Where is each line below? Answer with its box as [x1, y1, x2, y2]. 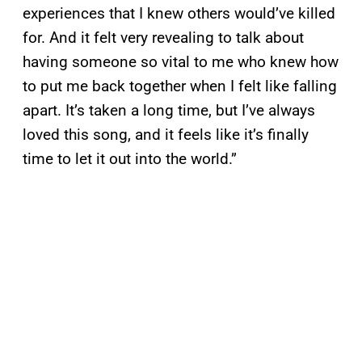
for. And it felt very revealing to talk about [23, 28, 304, 48]
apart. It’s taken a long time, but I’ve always [23, 101, 315, 120]
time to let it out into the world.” [23, 149, 237, 169]
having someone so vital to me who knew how [23, 53, 339, 72]
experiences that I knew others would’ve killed [23, 4, 335, 23]
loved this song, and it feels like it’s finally [23, 125, 309, 145]
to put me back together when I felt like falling [23, 77, 337, 96]
